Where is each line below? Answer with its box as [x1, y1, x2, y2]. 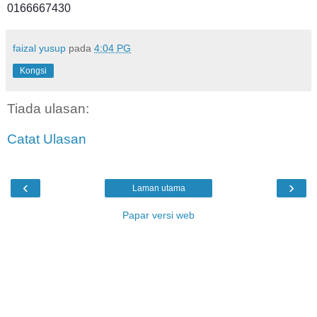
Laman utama [132, 183, 185, 193]
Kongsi [20, 65, 47, 76]
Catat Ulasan [7, 132, 86, 147]
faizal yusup [13, 42, 66, 54]
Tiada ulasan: [7, 100, 89, 116]
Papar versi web [122, 209, 195, 221]
